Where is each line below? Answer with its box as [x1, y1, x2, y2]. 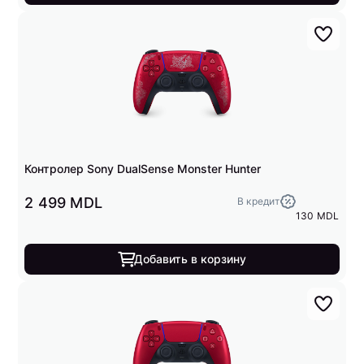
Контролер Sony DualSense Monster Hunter [24, 162, 262, 175]
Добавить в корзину [134, 252, 246, 266]
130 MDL [295, 210, 340, 222]
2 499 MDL [24, 194, 103, 211]
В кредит [236, 195, 279, 207]
